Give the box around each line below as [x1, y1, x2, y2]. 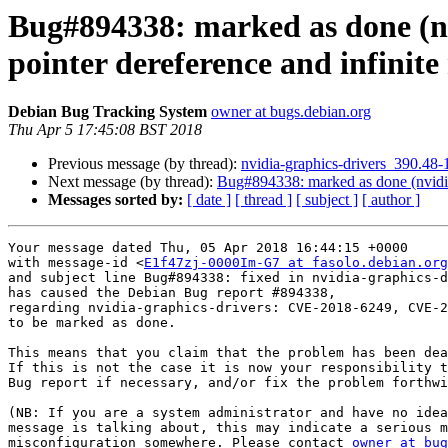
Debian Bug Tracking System [8, 103, 207, 121]
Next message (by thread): [48, 173, 217, 191]
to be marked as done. [8, 315, 176, 331]
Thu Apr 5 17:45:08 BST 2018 [8, 121, 202, 139]
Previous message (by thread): [48, 155, 241, 173]
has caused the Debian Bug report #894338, [8, 285, 336, 301]
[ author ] [362, 191, 420, 209]
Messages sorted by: [48, 191, 183, 209]
